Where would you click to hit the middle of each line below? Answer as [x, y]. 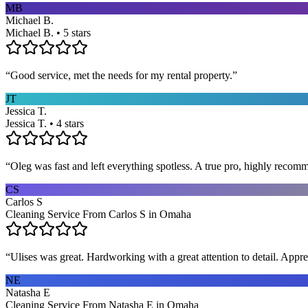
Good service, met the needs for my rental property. [121, 75]
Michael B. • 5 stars [48, 32]
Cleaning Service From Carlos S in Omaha [98, 214]
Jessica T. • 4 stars [45, 123]
